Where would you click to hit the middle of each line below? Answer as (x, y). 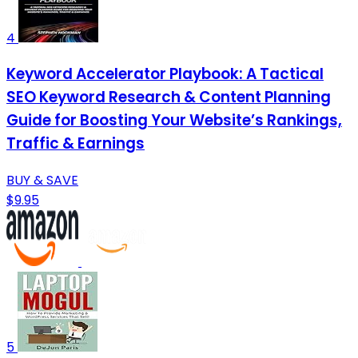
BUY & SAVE (42, 181)
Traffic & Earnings (76, 144)
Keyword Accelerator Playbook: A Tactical (165, 74)
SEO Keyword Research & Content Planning (169, 97)
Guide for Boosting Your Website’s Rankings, (174, 121)
